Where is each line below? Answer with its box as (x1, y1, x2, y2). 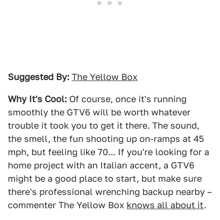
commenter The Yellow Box (8, 200, 127, 210)
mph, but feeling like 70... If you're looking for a (8, 147, 209, 157)
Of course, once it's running (67, 94, 187, 104)
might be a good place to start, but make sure (8, 173, 202, 184)
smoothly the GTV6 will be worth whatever (8, 107, 191, 117)
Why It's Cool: (8, 94, 67, 104)
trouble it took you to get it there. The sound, (8, 120, 199, 131)
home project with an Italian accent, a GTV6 (8, 160, 194, 170)
